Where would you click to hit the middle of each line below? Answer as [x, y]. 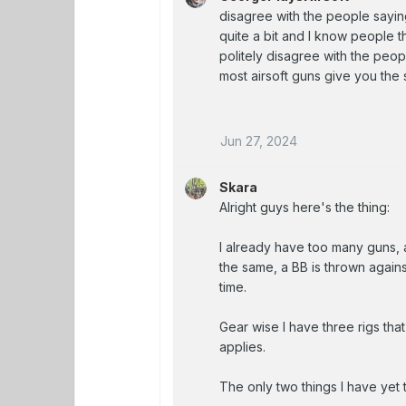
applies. [243, 346]
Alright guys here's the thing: [305, 207]
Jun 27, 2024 [259, 140]
